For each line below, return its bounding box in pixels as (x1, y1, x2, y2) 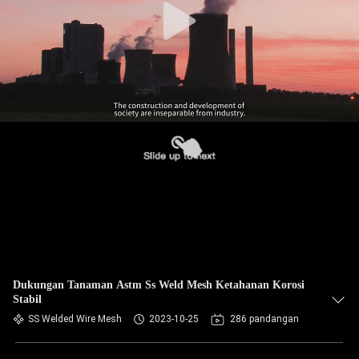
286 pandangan (230, 313, 299, 325)
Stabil (13, 293, 42, 305)
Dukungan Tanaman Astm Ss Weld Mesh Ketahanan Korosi (13, 279, 305, 291)
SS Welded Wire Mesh (28, 313, 122, 325)
